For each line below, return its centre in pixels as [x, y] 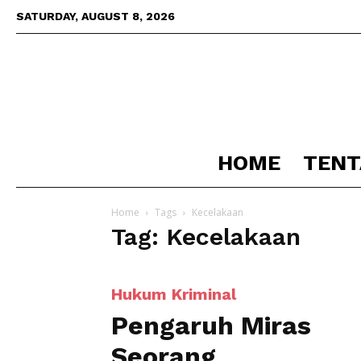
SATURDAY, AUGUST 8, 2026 [95, 16]
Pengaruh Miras [211, 326]
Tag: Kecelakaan [206, 237]
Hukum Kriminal [174, 294]
